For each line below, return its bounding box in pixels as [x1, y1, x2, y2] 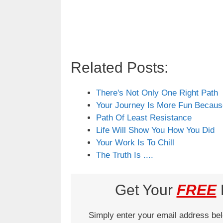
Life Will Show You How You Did [96, 125, 215, 135]
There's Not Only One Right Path [96, 88, 218, 98]
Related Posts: [71, 59, 168, 76]
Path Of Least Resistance [96, 112, 192, 122]
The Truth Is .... [96, 150, 153, 160]
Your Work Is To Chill [96, 137, 174, 147]
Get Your [114, 182, 177, 199]
